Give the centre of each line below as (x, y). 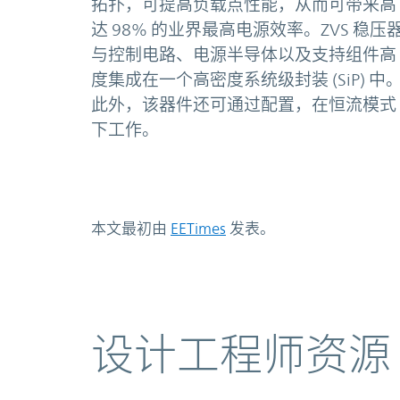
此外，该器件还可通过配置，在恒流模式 (244, 104)
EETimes (198, 229)
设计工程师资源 (241, 354)
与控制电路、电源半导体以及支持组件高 (244, 54)
